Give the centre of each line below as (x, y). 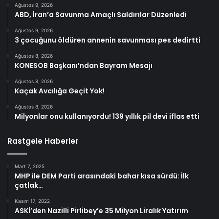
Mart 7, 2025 (30, 166)
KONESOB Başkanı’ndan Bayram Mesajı (84, 66)
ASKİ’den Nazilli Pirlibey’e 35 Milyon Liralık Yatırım (101, 211)
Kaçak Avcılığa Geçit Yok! (60, 91)
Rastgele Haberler (43, 141)
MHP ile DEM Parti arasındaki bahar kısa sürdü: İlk (102, 176)
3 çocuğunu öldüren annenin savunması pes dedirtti (108, 40)
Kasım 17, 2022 (32, 201)
